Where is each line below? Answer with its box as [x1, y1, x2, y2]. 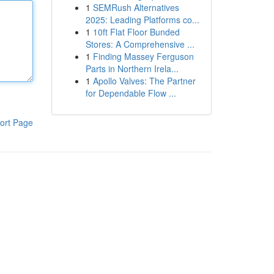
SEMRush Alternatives [92, 1, 179, 13]
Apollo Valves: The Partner [92, 75, 196, 87]
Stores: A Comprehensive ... [85, 38, 194, 50]
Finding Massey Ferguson [92, 50, 194, 62]
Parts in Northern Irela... [85, 62, 179, 75]
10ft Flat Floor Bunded [92, 26, 180, 38]
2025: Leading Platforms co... [85, 13, 199, 26]
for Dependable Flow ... [85, 87, 176, 99]
